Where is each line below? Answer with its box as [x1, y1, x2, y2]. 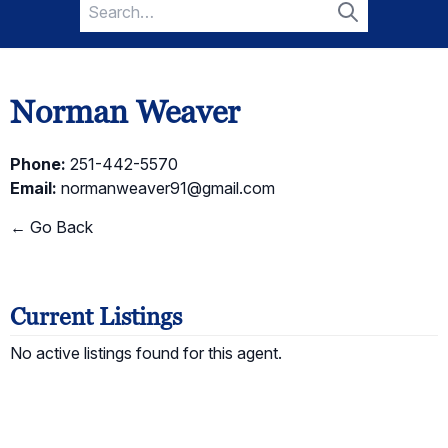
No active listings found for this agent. [10, 343, 282, 363]
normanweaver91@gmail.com [61, 178, 275, 198]
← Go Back [10, 217, 93, 237]
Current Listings [10, 301, 182, 332]
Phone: [10, 154, 66, 174]
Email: [10, 178, 57, 198]
